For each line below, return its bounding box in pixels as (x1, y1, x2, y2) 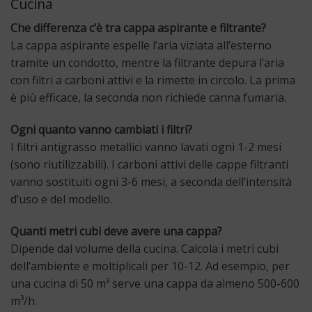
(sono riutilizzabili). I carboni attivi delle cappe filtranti (10, 156, 288, 172)
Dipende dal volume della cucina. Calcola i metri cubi (10, 240, 279, 256)
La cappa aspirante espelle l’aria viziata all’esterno (10, 38, 272, 54)
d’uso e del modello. (10, 191, 112, 207)
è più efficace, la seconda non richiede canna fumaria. (10, 90, 286, 106)
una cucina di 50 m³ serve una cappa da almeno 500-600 (10, 275, 299, 291)
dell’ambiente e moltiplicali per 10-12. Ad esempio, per (10, 258, 290, 274)
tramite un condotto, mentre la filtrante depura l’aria (10, 55, 284, 71)
